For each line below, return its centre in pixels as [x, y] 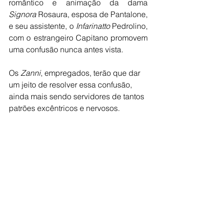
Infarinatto [93, 26]
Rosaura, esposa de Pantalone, [92, 14]
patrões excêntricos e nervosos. [64, 108]
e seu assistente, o [42, 26]
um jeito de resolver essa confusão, [71, 85]
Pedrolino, [129, 26]
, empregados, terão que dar [91, 73]
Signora [22, 14]
